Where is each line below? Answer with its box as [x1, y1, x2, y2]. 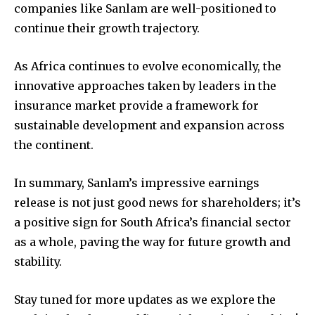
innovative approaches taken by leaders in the [14, 79, 276, 94]
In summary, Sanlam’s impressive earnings [14, 176, 259, 191]
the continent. [14, 138, 94, 153]
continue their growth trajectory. [14, 21, 200, 36]
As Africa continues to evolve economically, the [14, 59, 281, 74]
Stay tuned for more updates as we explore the [14, 292, 276, 307]
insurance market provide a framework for [14, 98, 259, 113]
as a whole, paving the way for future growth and [14, 235, 290, 250]
